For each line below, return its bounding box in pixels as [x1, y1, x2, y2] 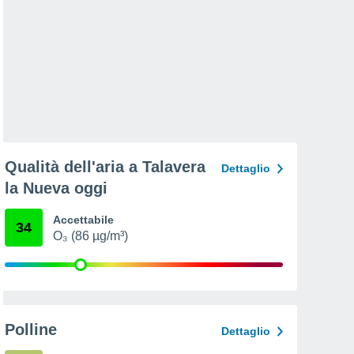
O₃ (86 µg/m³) [53, 229, 128, 243]
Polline [5, 321, 57, 338]
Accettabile [53, 213, 114, 226]
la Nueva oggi [5, 179, 107, 197]
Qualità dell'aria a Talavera [5, 158, 205, 175]
